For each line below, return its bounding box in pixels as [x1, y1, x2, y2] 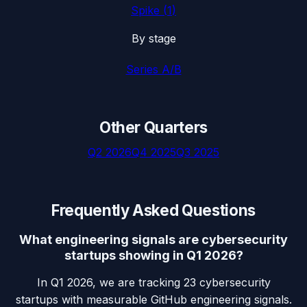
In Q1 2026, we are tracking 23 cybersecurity [36, 275, 271, 289]
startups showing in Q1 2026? [64, 247, 243, 262]
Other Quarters [99, 118, 208, 137]
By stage [131, 32, 176, 46]
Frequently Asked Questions [51, 200, 256, 219]
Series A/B [125, 62, 182, 77]
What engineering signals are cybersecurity [19, 232, 288, 247]
